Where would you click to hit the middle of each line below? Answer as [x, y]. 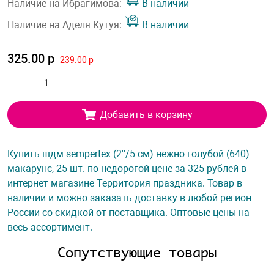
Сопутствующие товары [137, 252]
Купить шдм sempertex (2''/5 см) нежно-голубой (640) [128, 154]
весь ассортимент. [50, 227]
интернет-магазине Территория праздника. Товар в [125, 183]
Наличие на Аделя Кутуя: [66, 25]
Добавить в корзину [146, 114]
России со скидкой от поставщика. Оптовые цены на [128, 213]
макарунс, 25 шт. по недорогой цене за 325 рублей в [127, 168]
